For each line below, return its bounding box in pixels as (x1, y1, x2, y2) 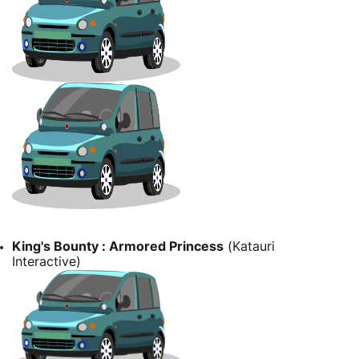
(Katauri (224, 240, 275, 253)
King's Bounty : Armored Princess (12, 240, 224, 253)
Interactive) (12, 255, 81, 268)
